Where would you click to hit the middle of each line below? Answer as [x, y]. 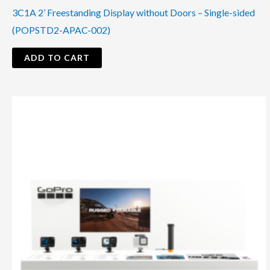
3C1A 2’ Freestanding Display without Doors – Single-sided [133, 12]
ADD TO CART [57, 57]
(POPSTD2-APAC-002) [61, 30]
